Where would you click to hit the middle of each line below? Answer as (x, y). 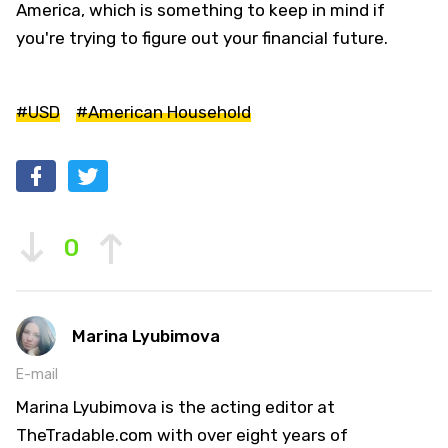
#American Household (163, 112)
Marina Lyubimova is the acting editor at (175, 407)
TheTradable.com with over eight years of (182, 435)
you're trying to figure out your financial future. (202, 38)
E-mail (37, 375)
